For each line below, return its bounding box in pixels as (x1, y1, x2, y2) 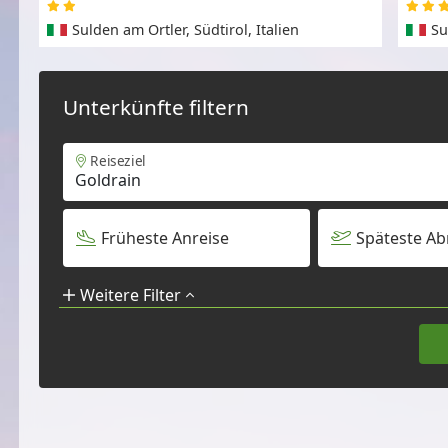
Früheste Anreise (100, 227, 229, 250)
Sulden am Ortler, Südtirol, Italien (71, 20, 299, 40)
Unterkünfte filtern (63, 93, 250, 122)
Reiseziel (90, 151, 146, 171)
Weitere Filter (79, 284, 181, 307)
